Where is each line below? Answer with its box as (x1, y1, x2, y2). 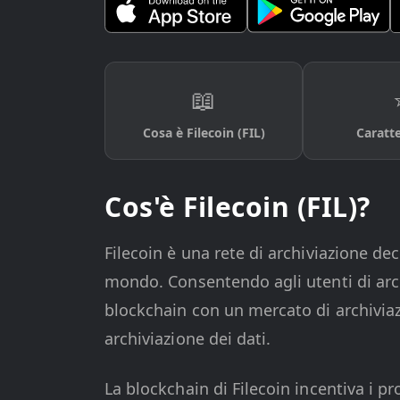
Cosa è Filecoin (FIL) (142, 124, 265, 141)
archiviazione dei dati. (104, 328, 271, 349)
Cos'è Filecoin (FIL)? (104, 188, 371, 225)
